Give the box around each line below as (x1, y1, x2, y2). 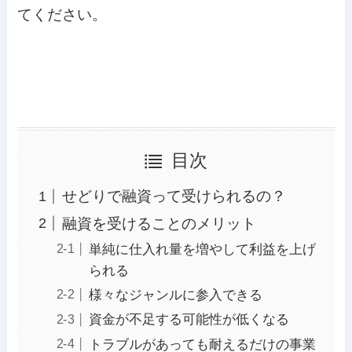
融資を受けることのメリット (61, 214, 256, 232)
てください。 (17, 5, 108, 23)
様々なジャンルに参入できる (88, 288, 262, 303)
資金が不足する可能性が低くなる (88, 312, 289, 328)
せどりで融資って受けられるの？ (61, 188, 286, 205)
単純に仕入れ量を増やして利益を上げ (88, 242, 316, 257)
